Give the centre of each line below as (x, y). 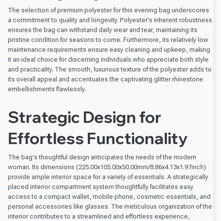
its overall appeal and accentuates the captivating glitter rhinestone (106, 79)
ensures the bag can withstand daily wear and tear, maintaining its (103, 30)
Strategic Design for (85, 117)
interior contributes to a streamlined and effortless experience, (99, 216)
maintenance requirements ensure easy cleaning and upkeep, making (109, 49)
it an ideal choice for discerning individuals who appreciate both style (108, 59)
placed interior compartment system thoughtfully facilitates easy (101, 186)
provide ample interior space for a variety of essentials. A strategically (108, 177)
